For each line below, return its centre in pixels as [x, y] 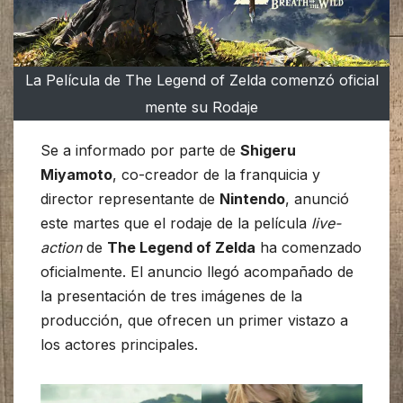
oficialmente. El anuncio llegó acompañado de [197, 272]
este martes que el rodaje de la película [176, 224]
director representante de [130, 199]
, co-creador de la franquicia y [216, 175]
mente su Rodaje [201, 107]
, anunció [317, 199]
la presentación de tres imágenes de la [171, 296]
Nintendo [252, 199]
